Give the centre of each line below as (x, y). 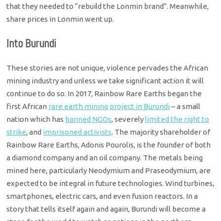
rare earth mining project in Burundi (109, 106)
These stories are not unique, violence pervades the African (108, 68)
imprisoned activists (77, 132)
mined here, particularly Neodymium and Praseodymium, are (109, 170)
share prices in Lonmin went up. (60, 19)
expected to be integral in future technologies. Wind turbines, (110, 183)
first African (28, 106)
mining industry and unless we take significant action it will (105, 80)
